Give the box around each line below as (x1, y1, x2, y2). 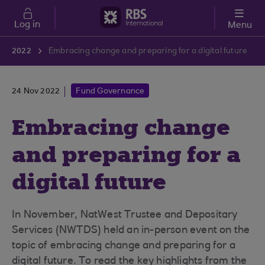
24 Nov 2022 (12, 88, 60, 96)
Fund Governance (76, 88, 145, 96)
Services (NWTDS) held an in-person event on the (12, 225, 250, 236)
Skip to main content (7, 1, 85, 9)
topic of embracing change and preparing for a (12, 241, 236, 251)
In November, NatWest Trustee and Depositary (12, 210, 238, 221)
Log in (14, 20, 40, 30)
